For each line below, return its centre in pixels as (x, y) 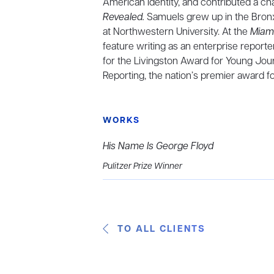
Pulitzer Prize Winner (143, 167)
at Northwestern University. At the (176, 32)
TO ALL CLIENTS (162, 229)
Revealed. (124, 18)
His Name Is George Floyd (158, 147)
